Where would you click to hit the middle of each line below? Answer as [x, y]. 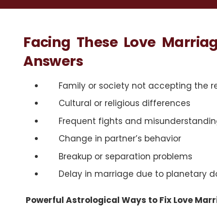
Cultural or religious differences [124, 103]
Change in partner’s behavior [120, 139]
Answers [53, 61]
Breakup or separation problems [125, 156]
